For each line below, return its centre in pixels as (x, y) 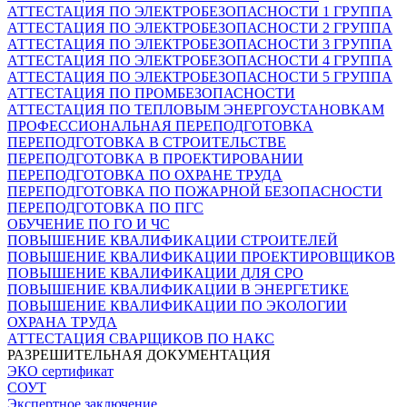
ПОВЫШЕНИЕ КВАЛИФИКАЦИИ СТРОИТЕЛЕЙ (173, 240)
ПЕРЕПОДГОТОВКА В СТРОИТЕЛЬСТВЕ (147, 142)
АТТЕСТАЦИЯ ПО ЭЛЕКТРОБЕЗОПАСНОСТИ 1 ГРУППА (200, 11)
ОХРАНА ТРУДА (62, 322)
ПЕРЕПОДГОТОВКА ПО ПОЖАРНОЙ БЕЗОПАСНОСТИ (195, 191)
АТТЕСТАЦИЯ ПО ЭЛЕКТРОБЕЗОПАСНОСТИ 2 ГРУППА (200, 27)
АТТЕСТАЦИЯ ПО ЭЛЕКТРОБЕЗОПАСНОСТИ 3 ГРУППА (200, 44)
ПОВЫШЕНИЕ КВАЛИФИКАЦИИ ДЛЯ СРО (155, 273)
